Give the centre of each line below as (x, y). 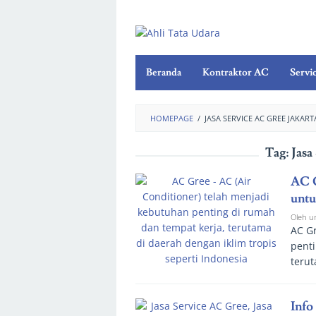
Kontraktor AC (236, 73)
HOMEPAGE (172, 119)
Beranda (164, 73)
